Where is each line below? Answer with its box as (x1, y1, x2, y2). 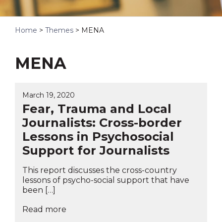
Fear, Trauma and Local (22, 101, 171, 116)
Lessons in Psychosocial (22, 129, 174, 144)
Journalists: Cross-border (22, 115, 182, 130)
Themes (45, 26, 73, 35)
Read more (22, 204, 66, 214)
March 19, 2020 (22, 90, 75, 100)
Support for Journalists (22, 143, 169, 158)
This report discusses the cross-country (22, 165, 177, 175)
